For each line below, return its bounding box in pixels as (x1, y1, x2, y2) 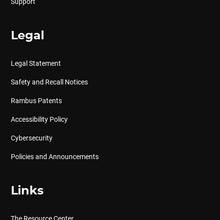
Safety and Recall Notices (10, 78, 88, 86)
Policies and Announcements (10, 153, 99, 161)
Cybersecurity (10, 134, 53, 142)
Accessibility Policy (10, 115, 68, 123)
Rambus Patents (10, 97, 62, 105)
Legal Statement (10, 59, 61, 67)
